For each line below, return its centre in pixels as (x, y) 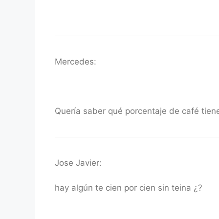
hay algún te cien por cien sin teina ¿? (129, 187)
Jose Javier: (78, 163)
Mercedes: (76, 62)
